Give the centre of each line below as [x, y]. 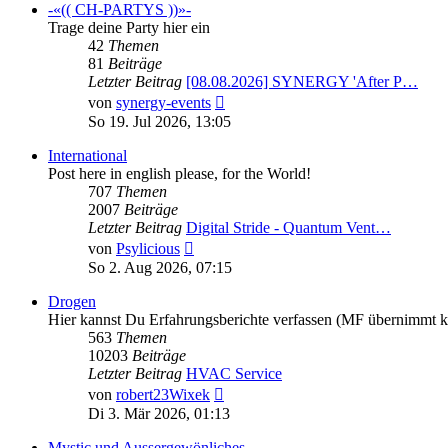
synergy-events [163, 103]
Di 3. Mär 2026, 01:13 [159, 414]
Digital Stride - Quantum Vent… [288, 228]
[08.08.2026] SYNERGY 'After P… [302, 82]
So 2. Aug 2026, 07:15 [160, 268]
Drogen [72, 302]
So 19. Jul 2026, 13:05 [159, 122]
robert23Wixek [163, 395]
